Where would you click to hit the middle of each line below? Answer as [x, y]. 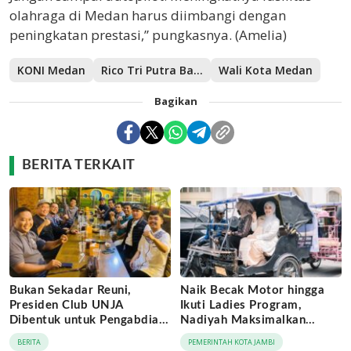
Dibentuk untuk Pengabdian [87, 320]
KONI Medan [51, 71]
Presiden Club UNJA [67, 306]
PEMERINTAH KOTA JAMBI [232, 342]
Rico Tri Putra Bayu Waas [198, 71]
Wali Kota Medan [266, 71]
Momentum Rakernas [241, 335]
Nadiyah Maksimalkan [243, 320]
